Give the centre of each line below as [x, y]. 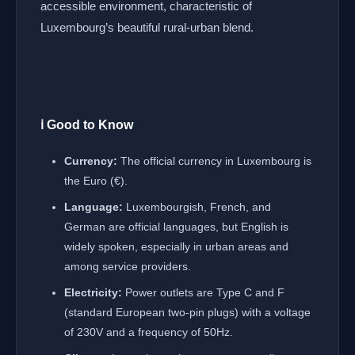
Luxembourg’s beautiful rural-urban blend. [147, 27]
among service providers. [128, 266]
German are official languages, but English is [176, 227]
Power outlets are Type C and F [203, 292]
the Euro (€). [96, 181]
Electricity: [93, 292]
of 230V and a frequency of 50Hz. [149, 332]
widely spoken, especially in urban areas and [176, 246]
